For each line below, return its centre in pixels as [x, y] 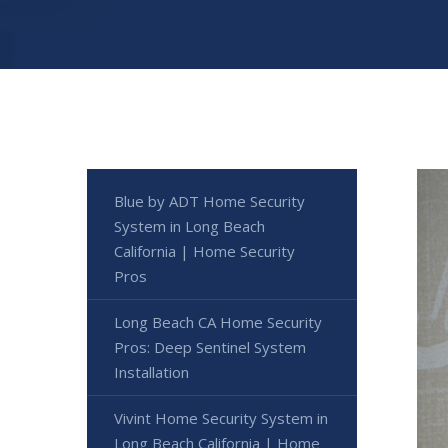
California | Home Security [204, 251]
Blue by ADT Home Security [209, 201]
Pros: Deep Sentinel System [210, 347]
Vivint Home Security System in [221, 418]
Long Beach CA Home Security [218, 322]
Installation [151, 372]
